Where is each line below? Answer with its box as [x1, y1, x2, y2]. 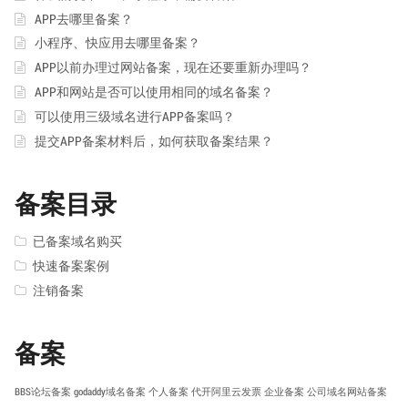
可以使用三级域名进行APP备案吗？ [34, 108, 235, 125]
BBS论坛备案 [15, 384, 71, 398]
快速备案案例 [32, 257, 109, 274]
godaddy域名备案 [74, 384, 146, 398]
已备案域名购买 [32, 232, 122, 250]
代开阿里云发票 [191, 384, 261, 398]
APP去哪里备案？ [34, 10, 133, 27]
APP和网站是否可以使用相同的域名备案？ [34, 84, 273, 101]
